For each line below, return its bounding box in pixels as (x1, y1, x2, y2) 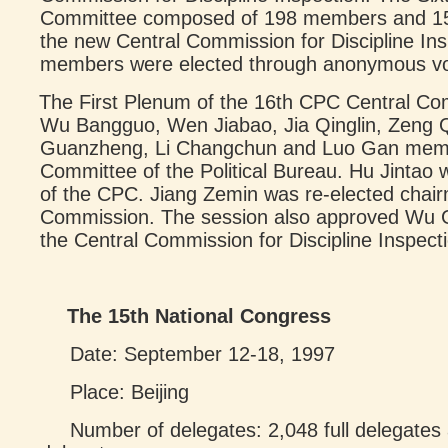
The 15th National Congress (66, 305, 331, 327)
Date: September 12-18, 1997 (70, 343, 335, 365)
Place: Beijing (70, 381, 189, 403)
